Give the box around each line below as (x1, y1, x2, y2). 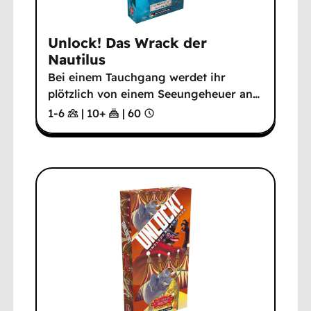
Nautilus (48, 51, 106, 69)
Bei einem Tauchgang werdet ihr (48, 70, 226, 85)
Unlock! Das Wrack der (48, 34, 208, 52)
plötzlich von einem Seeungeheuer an (48, 87, 253, 101)
